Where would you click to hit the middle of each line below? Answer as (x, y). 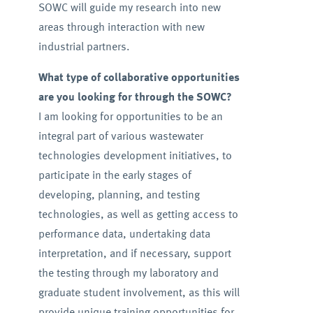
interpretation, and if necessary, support (134, 253)
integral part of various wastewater (121, 135)
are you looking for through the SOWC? (135, 96)
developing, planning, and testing (119, 194)
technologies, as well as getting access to (138, 213)
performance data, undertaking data (124, 233)
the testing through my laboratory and (128, 272)
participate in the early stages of (115, 174)
